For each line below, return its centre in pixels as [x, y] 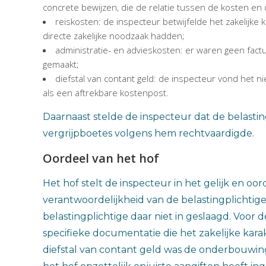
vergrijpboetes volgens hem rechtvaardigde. [148, 133]
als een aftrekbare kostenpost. [106, 93]
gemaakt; [61, 64]
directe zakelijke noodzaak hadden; [114, 36]
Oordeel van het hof [101, 158]
